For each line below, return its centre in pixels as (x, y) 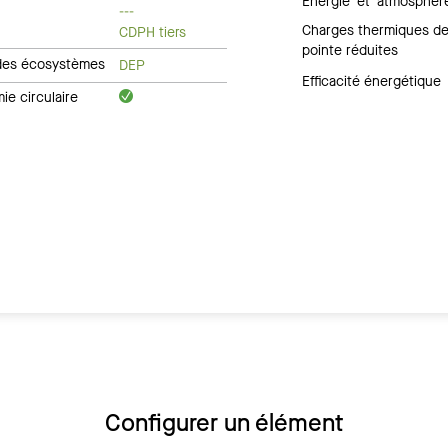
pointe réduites (350, 51)
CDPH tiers (153, 32)
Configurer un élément (224, 423)
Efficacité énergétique (372, 82)
